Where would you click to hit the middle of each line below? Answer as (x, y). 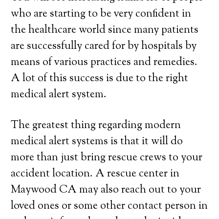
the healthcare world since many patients (105, 30)
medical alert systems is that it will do (97, 142)
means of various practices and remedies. (104, 63)
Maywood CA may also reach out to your (106, 190)
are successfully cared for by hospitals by (104, 46)
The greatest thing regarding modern (96, 126)
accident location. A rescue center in (95, 174)
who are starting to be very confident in (101, 14)
